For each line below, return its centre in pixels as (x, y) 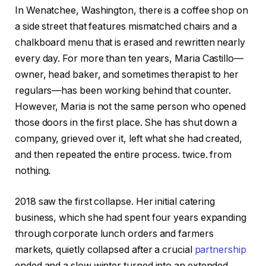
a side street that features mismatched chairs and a (126, 27)
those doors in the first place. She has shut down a (126, 123)
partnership (220, 249)
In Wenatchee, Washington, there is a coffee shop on (132, 11)
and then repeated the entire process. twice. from (123, 155)
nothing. (33, 171)
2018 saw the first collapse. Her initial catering (115, 201)
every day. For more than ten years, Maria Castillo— (129, 59)
